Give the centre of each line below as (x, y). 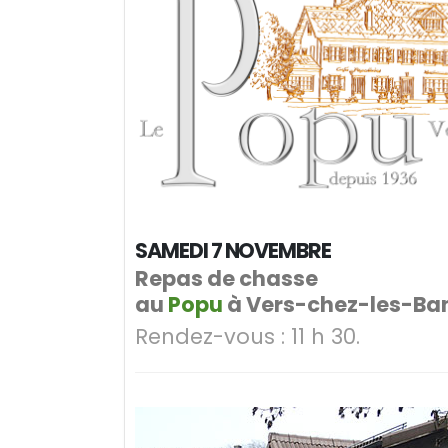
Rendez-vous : (210, 336)
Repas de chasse (226, 278)
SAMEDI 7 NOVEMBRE (233, 250)
